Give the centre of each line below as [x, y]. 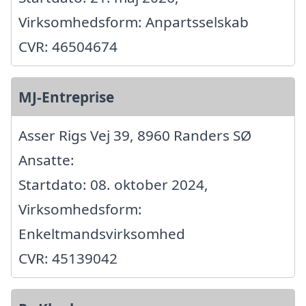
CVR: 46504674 [68, 47]
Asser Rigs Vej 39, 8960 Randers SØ [135, 136]
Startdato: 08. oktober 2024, [113, 185]
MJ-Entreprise [66, 97]
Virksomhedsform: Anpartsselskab [134, 22]
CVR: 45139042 [68, 259]
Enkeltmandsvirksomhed [102, 234]
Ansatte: [46, 160]
